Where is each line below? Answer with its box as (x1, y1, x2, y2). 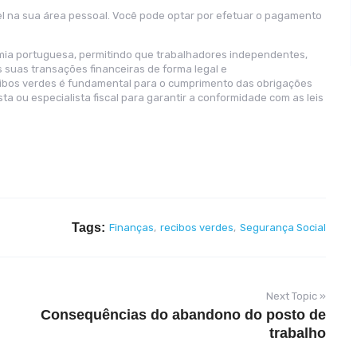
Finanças (109, 221, 154, 233)
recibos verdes (160, 221, 233, 233)
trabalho (269, 325, 326, 341)
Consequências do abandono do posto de (41, 307, 326, 323)
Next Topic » (266, 290, 326, 302)
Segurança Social (240, 221, 326, 233)
